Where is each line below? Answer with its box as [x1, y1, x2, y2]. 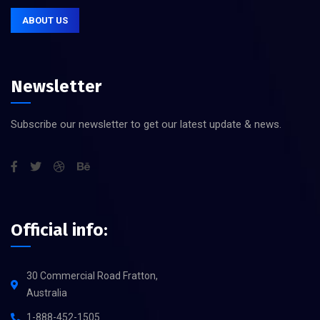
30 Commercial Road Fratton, [26, 270, 158, 282]
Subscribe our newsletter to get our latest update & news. [11, 118, 281, 131]
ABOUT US [22, 15, 68, 26]
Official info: [11, 220, 108, 241]
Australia [26, 287, 67, 299]
